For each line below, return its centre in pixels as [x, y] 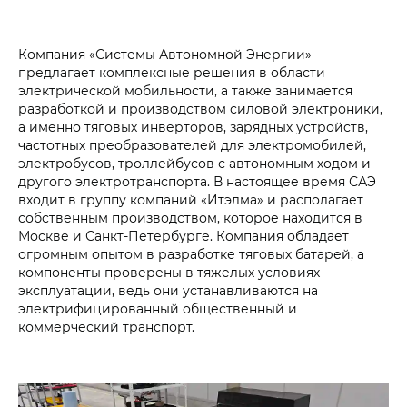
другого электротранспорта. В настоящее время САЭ [197, 181]
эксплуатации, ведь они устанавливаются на [168, 290]
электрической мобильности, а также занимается [185, 90]
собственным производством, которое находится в [190, 217]
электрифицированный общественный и [158, 308]
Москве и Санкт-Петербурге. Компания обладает [184, 235]
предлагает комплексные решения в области [172, 72]
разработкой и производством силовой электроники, [200, 108]
